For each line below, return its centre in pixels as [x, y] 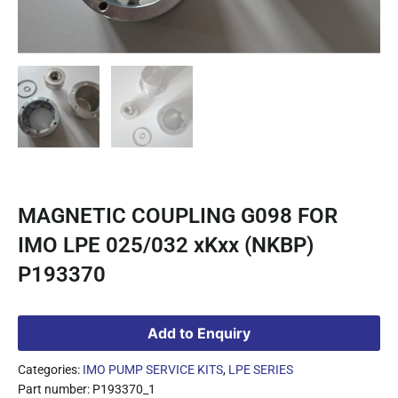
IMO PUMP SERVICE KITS [153, 369]
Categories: [50, 369]
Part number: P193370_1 [87, 389]
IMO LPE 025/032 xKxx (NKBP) [166, 246]
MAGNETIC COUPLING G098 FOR [178, 216]
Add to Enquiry [199, 333]
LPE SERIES [261, 369]
